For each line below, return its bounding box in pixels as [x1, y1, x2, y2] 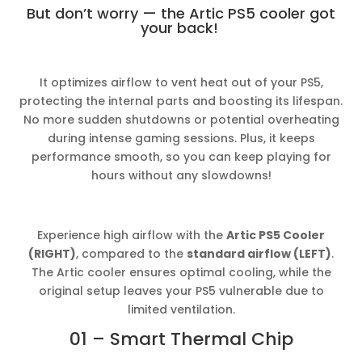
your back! [140, 17, 222, 38]
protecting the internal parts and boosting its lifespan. [19, 92, 343, 109]
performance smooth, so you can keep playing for [31, 148, 331, 165]
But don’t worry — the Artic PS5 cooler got [27, 2, 335, 23]
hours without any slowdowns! [90, 166, 271, 183]
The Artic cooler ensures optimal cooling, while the [31, 263, 331, 280]
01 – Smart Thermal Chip [69, 326, 293, 351]
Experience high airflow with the [37, 226, 226, 243]
